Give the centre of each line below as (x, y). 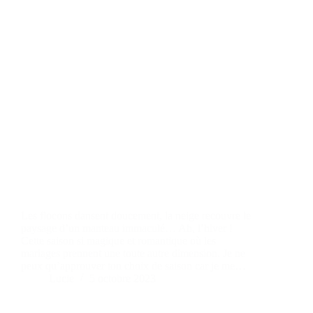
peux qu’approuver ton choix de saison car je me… (133, 265)
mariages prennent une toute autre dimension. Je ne (133, 253)
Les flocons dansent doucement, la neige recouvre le (136, 215)
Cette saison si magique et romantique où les (118, 240)
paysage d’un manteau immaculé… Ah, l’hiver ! (127, 228)
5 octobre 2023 (123, 278)
